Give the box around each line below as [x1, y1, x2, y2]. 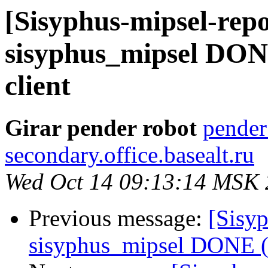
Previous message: [29, 205, 208, 232]
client [5, 70, 71, 101]
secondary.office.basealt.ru [5, 142, 254, 168]
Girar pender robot [5, 115, 197, 141]
